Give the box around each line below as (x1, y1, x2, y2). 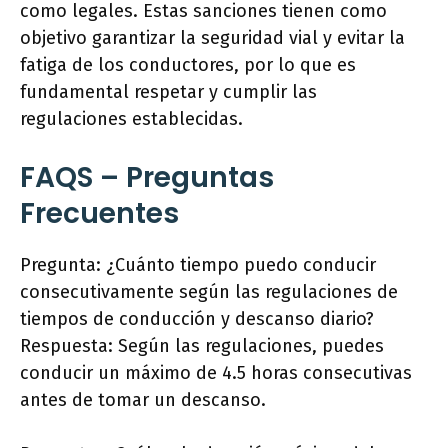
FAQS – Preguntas (20, 158, 274, 198)
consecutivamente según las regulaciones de (20, 281, 398, 304)
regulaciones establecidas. (20, 108, 243, 131)
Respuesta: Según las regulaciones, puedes (20, 335, 384, 358)
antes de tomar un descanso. (20, 389, 266, 412)
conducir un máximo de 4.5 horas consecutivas (20, 362, 412, 385)
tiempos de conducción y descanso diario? (20, 308, 374, 331)
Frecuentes (20, 194, 179, 234)
